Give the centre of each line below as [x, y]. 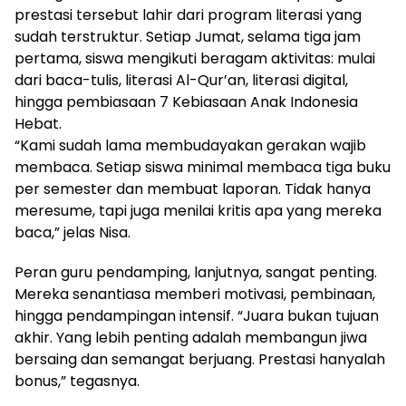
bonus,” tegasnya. [77, 381]
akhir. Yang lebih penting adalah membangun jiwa [191, 337]
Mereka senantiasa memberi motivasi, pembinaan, [195, 294]
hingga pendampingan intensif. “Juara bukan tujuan [197, 315]
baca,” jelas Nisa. [72, 232]
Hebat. [38, 123]
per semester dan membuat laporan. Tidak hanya [193, 188]
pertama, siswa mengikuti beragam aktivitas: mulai [195, 58]
